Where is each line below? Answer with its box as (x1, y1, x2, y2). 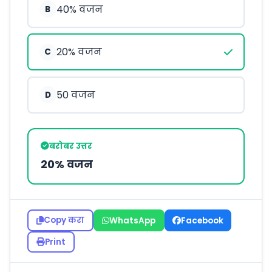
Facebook (180, 214, 223, 226)
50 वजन (56, 87, 95, 102)
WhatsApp (109, 214, 156, 226)
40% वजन (56, 2, 103, 16)
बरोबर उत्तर (49, 140, 92, 152)
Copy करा (43, 214, 84, 226)
